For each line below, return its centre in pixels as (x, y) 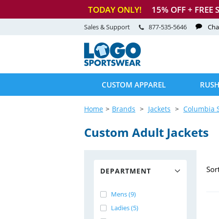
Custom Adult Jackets (146, 132)
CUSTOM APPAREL (134, 85)
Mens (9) (123, 194)
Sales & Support (108, 27)
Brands (124, 109)
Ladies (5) (125, 208)
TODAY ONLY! (115, 9)
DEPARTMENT (126, 171)
